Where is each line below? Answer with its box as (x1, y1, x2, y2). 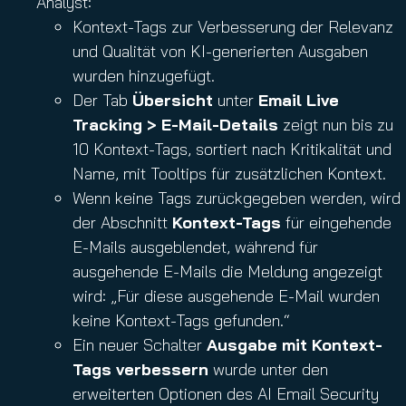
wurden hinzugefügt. (72, 65, 215, 86)
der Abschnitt (72, 212, 172, 233)
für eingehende (281, 212, 391, 233)
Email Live (258, 90, 339, 111)
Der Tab (72, 90, 132, 111)
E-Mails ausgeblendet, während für (72, 237, 318, 257)
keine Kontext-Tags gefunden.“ (72, 310, 290, 331)
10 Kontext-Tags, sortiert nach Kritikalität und (72, 139, 391, 159)
